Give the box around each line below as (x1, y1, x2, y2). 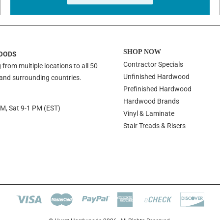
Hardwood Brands (123, 97, 180, 105)
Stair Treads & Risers (123, 121, 186, 130)
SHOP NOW (123, 48, 162, 55)
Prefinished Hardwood (123, 84, 192, 93)
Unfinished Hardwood (123, 72, 190, 81)
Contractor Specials (123, 60, 184, 68)
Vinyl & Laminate (123, 109, 175, 117)
